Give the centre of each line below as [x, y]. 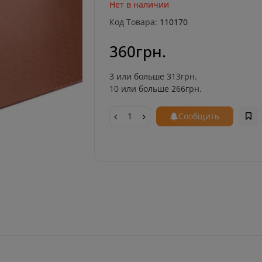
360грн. [137, 51]
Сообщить [199, 116]
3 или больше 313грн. [153, 76]
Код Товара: [133, 22]
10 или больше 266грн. [155, 88]
